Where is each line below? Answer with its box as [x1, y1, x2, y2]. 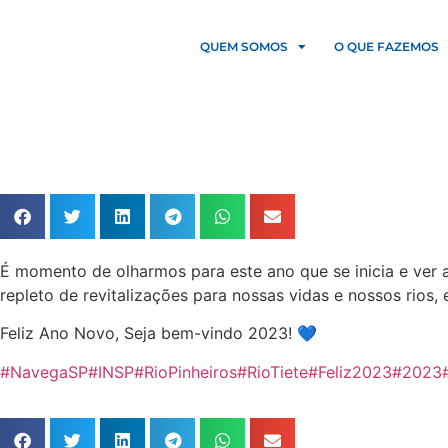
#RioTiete [237, 361, 308, 382]
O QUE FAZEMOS [334, 39, 440, 54]
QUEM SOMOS [200, 39, 289, 54]
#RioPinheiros [134, 361, 237, 382]
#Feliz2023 [308, 361, 392, 382]
